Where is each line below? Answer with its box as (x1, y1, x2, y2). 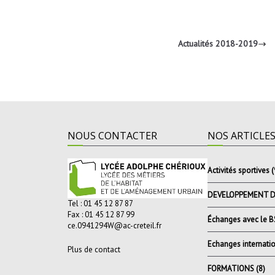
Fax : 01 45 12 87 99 (68, 209, 134, 220)
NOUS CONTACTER (68, 128, 157, 142)
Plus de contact (68, 244, 120, 255)
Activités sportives (207, 165, 269, 176)
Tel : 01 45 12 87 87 (68, 198, 133, 209)
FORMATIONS (207, 263, 254, 274)
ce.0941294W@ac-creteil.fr (68, 220, 161, 231)
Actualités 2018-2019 (177, 38, 258, 50)
